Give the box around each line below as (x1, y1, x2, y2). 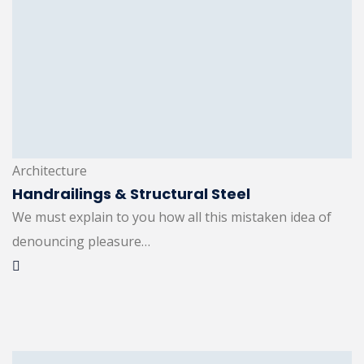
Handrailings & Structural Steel (12, 183, 250, 204)
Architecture (12, 161, 87, 180)
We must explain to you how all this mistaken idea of (12, 207, 331, 226)
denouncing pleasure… (12, 232, 150, 250)
